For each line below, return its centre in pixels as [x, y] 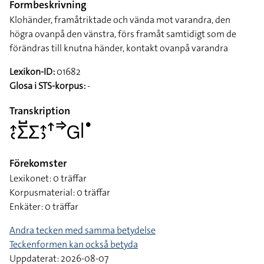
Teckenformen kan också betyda [74, 244]
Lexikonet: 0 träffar [48, 178]
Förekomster [38, 163]
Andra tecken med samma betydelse [82, 230]
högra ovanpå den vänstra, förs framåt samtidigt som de [123, 34]
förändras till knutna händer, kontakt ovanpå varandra [119, 48]
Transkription [40, 111]
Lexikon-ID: [32, 72]
